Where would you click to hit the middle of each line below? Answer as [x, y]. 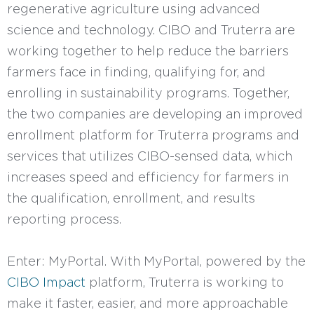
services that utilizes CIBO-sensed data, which [150, 156]
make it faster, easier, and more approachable [148, 303]
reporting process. [64, 219]
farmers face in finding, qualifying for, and [136, 71]
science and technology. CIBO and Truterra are [151, 29]
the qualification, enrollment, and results [131, 198]
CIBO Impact [46, 282]
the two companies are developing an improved [155, 114]
